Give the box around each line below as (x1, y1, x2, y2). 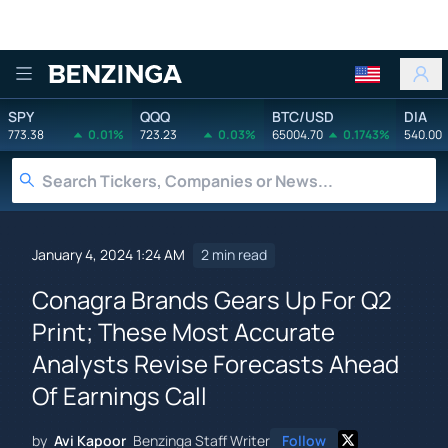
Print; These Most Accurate (32, 314, 335, 348)
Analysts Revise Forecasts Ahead (32, 346, 399, 380)
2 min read (201, 245, 267, 265)
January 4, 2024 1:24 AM (32, 245, 185, 265)
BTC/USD (272, 106, 334, 126)
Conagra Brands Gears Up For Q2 (32, 282, 392, 316)
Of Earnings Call (32, 378, 207, 412)
